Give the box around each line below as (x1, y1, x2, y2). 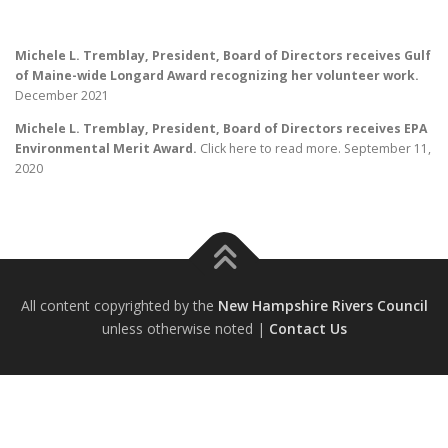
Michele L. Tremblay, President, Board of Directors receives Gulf (15, 46, 431, 64)
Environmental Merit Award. (15, 140, 197, 157)
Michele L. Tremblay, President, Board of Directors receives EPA (15, 120, 427, 137)
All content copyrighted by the (20, 296, 218, 315)
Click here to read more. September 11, (197, 140, 431, 157)
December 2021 (15, 86, 109, 104)
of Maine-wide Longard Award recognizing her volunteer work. (15, 66, 419, 84)
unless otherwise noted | (101, 319, 269, 338)
